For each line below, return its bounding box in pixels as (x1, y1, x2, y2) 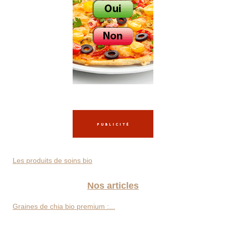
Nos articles (87, 180, 139, 191)
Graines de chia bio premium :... (13, 202, 115, 210)
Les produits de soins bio (13, 156, 92, 164)
